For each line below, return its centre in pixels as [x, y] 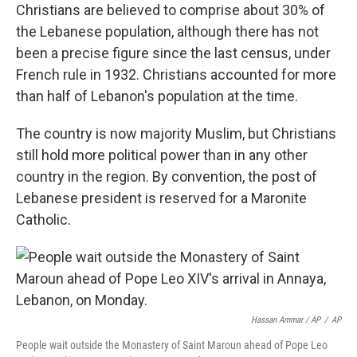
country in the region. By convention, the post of [167, 177]
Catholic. [43, 220]
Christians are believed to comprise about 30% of [171, 10]
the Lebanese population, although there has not [167, 31]
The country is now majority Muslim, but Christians [176, 133]
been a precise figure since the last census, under [173, 53]
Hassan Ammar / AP [286, 320]
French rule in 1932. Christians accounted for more [176, 75]
